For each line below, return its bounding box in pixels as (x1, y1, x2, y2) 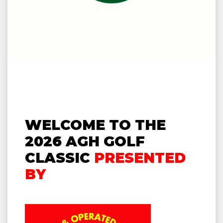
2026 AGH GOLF (25, 133, 145, 150)
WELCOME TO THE (25, 116, 166, 133)
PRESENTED (94, 149, 186, 166)
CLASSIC (25, 149, 90, 166)
